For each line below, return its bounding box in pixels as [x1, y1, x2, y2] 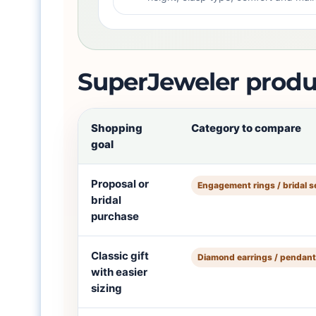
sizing [91, 281, 123, 295]
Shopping [91, 121, 143, 135]
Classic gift [91, 249, 150, 262]
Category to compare [191, 121, 302, 135]
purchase [91, 209, 140, 223]
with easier [91, 265, 148, 279]
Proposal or [91, 177, 150, 190]
